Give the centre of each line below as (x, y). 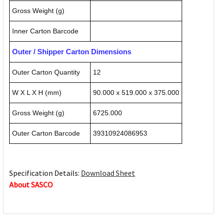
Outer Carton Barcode (46, 133)
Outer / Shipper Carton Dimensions (72, 52)
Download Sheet (108, 173)
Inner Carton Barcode (45, 31)
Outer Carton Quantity (46, 72)
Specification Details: (45, 173)
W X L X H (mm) (37, 93)
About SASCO (31, 185)
